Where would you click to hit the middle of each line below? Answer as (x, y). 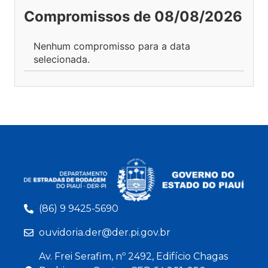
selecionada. (62, 60)
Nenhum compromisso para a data (112, 46)
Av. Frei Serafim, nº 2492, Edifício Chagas (133, 257)
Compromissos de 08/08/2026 (133, 17)
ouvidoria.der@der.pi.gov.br (105, 233)
